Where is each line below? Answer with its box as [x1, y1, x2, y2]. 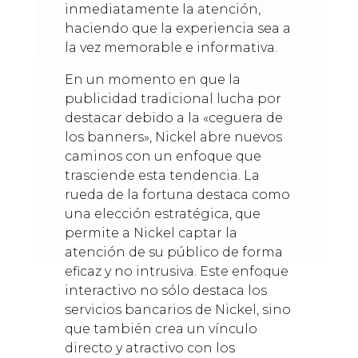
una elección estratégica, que [64, 205, 261, 221]
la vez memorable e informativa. [64, 39, 277, 55]
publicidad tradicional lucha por [64, 90, 281, 106]
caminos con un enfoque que [64, 148, 261, 164]
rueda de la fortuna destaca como [64, 186, 290, 202]
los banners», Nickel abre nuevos [64, 129, 282, 145]
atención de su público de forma [64, 244, 283, 260]
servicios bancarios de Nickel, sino [64, 301, 291, 317]
